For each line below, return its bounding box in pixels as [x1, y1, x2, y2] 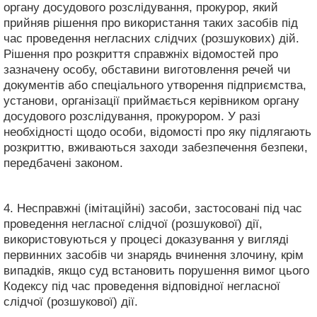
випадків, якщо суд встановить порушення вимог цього [4, 263, 309, 277]
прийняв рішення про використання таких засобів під [4, 16, 298, 30]
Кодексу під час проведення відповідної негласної [4, 279, 280, 293]
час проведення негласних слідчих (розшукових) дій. [4, 31, 299, 45]
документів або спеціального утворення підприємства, [4, 78, 306, 92]
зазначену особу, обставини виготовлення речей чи [4, 62, 291, 76]
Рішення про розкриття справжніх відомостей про [4, 47, 278, 61]
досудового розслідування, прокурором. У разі [4, 109, 260, 123]
